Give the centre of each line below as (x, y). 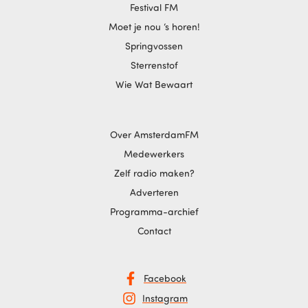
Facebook (165, 278)
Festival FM (154, 8)
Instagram (165, 298)
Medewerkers (154, 153)
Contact (154, 230)
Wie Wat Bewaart (154, 85)
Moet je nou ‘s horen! (154, 27)
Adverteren (154, 192)
